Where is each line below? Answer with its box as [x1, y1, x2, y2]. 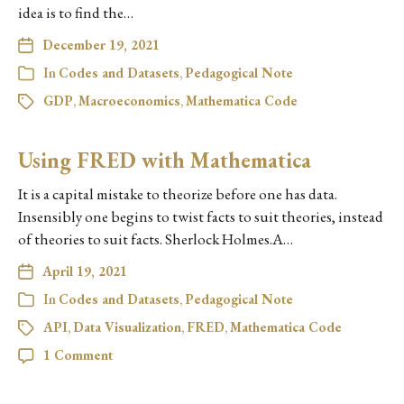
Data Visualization [73, 318, 181, 335]
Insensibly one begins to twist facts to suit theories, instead [18, 207, 383, 226]
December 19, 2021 [42, 36, 160, 53]
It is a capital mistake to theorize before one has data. [18, 184, 337, 204]
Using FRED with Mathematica [18, 146, 311, 174]
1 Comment [43, 346, 113, 363]
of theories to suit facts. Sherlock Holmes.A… [18, 229, 293, 249]
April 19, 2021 [42, 262, 127, 280]
